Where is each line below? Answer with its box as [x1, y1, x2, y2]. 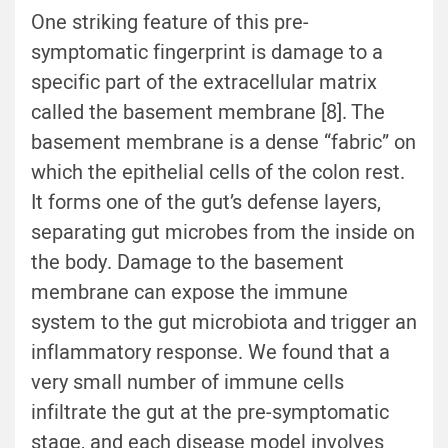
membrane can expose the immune [31, 278, 348, 308]
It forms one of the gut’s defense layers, [31, 188, 381, 218]
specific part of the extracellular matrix [31, 68, 377, 98]
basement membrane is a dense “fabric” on [31, 128, 416, 158]
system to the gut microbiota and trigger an [31, 308, 417, 338]
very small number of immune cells [31, 368, 344, 398]
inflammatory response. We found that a [31, 338, 390, 368]
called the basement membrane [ [31, 98, 326, 128]
